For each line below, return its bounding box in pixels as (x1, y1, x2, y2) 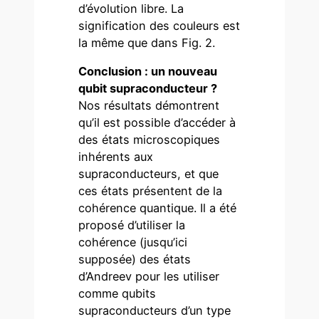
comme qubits (78, 286, 157, 300)
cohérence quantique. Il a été (78, 200, 237, 215)
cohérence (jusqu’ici (78, 234, 188, 249)
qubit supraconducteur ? (78, 80, 218, 95)
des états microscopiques (78, 132, 221, 147)
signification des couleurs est (78, 18, 241, 33)
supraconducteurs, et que (78, 166, 219, 181)
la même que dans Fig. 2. (78, 35, 216, 50)
